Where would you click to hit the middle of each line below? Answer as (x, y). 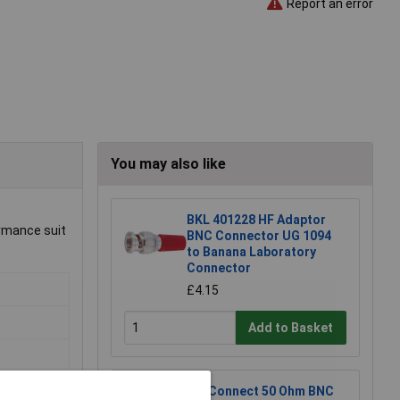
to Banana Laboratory (251, 252)
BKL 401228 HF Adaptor (256, 220)
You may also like (168, 164)
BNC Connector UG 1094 (259, 236)
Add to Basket (291, 327)
